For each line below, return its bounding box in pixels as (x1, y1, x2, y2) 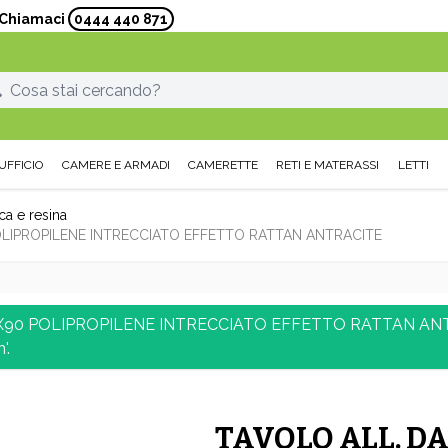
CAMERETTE (187, 158, 258, 172)
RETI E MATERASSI (276, 158, 380, 172)
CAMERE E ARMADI (61, 158, 170, 172)
